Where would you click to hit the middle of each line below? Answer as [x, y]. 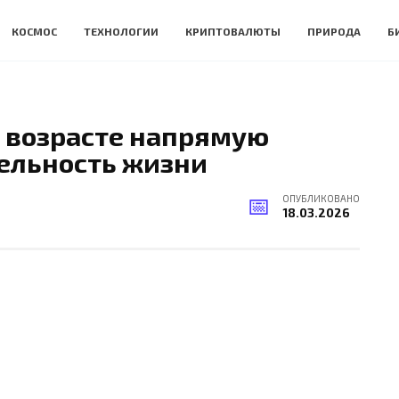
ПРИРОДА [334, 31]
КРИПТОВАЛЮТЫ [233, 31]
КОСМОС [34, 31]
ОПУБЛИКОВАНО [321, 199]
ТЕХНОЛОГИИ [121, 31]
